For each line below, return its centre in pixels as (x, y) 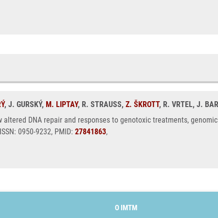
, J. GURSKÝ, (25, 104)
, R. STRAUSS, (102, 104)
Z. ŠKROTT (142, 104)
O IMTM (126, 208)
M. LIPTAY (62, 104)
